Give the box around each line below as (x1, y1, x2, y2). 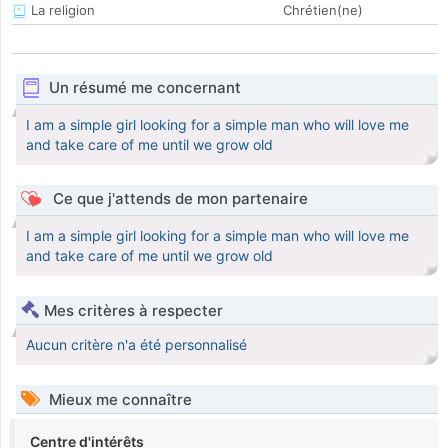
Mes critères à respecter (44, 301, 223, 321)
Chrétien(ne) (283, 2, 363, 19)
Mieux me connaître (45, 390, 192, 410)
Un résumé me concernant (48, 78, 241, 98)
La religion (27, 2, 95, 19)
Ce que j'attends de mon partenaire (48, 189, 308, 209)
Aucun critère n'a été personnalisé (26, 336, 247, 354)
